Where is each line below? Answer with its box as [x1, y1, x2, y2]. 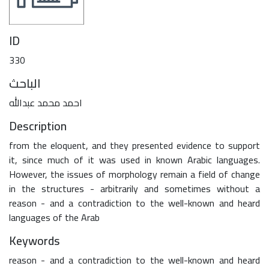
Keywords [9, 229, 60, 252]
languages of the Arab [9, 208, 100, 226]
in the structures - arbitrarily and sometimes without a [9, 179, 260, 198]
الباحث [9, 71, 41, 94]
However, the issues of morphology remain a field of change [9, 165, 260, 183]
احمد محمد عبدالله [9, 93, 82, 112]
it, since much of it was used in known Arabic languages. [9, 150, 260, 169]
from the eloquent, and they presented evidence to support [9, 136, 260, 154]
